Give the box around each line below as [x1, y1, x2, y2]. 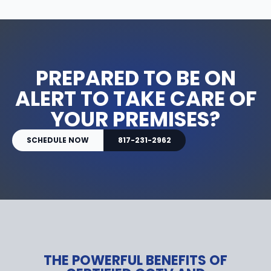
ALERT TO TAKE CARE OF [15, 83, 256, 113]
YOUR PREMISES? [51, 104, 220, 134]
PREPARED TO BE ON [35, 63, 236, 93]
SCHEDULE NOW [27, 134, 89, 145]
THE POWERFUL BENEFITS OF [44, 250, 227, 270]
